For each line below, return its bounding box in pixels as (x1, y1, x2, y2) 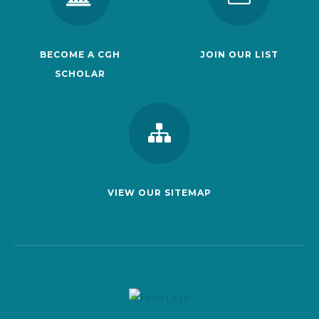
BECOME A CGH (39, 49, 120, 61)
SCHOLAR (54, 68, 105, 80)
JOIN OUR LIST (200, 49, 278, 61)
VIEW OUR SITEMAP (108, 187, 211, 199)
